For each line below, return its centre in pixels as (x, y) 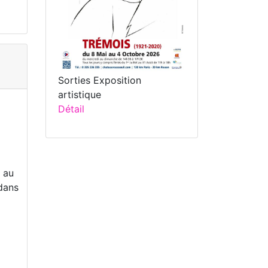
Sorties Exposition (100, 80)
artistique (80, 95)
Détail (71, 109)
